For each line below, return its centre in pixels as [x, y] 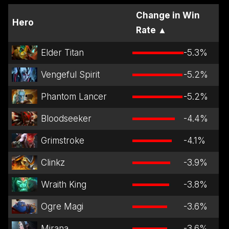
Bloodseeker [66, 118]
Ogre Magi [62, 206]
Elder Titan [62, 52]
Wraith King [63, 184]
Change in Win [168, 15]
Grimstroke [62, 140]
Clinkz [53, 162]
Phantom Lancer [74, 96]
